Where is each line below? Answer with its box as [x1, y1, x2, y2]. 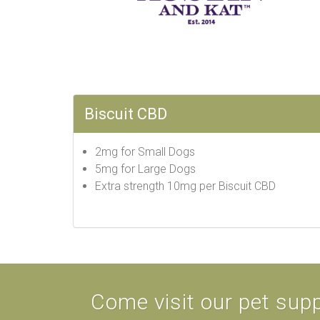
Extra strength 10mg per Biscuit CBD [95, 179, 279, 193]
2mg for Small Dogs [95, 145, 195, 159]
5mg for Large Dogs [95, 162, 196, 176]
